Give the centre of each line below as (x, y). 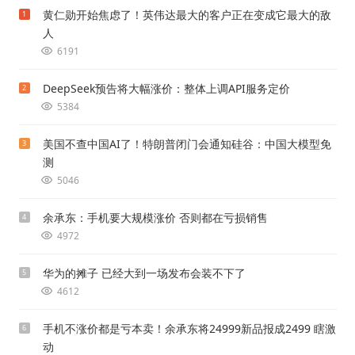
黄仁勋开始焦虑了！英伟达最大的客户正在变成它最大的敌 (187, 15)
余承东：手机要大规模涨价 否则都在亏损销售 (155, 218)
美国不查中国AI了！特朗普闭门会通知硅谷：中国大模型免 (187, 144)
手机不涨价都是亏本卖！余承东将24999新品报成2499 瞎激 (189, 329)
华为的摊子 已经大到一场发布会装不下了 (144, 273)
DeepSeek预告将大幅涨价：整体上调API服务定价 (166, 89)
